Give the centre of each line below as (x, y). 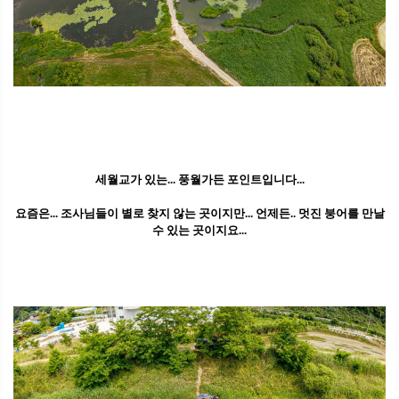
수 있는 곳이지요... (199, 231)
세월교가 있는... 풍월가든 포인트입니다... (199, 180)
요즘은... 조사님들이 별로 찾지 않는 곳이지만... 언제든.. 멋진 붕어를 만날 (199, 214)
